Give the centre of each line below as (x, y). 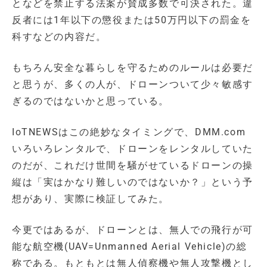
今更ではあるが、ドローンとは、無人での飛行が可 (133, 229)
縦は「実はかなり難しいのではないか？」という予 (133, 182)
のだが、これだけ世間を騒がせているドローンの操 (133, 165)
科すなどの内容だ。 (59, 36)
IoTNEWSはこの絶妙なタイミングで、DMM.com (129, 132)
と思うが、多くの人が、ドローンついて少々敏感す (133, 84)
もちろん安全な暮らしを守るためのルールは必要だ (133, 67)
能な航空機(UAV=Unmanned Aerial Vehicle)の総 (130, 246)
